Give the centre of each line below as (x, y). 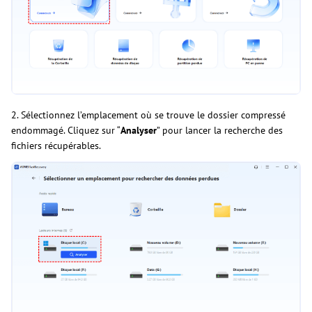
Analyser (139, 131)
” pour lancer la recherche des (220, 131)
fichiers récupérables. (56, 146)
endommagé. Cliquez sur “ (66, 131)
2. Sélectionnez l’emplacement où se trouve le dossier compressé (148, 115)
